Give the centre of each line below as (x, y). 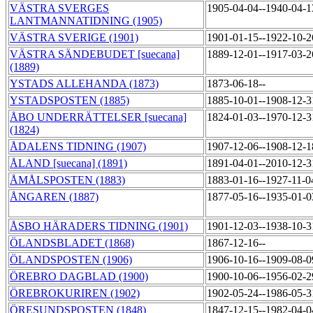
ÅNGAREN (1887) (54, 197)
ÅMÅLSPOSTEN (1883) (67, 180)
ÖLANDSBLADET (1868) (72, 243)
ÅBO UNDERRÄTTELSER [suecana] (98, 117)
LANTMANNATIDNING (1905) (86, 21)
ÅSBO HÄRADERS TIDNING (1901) (99, 226)
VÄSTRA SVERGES (59, 8)
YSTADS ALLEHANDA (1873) (84, 84)
